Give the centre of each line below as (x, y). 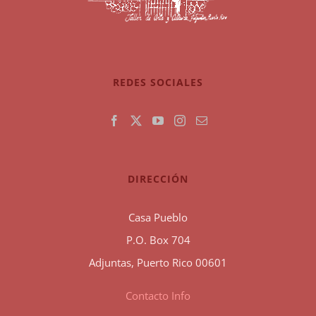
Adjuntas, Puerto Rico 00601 (158, 263)
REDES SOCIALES (158, 83)
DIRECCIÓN (158, 179)
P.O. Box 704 (158, 240)
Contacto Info (158, 296)
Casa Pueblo (158, 218)
